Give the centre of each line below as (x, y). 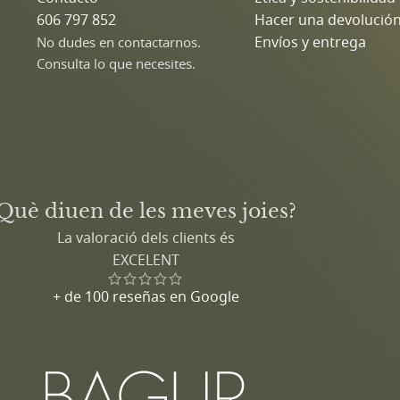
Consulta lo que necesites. (116, 63)
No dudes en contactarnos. (118, 42)
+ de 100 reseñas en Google (146, 296)
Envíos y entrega (311, 42)
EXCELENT (146, 259)
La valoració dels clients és (146, 237)
